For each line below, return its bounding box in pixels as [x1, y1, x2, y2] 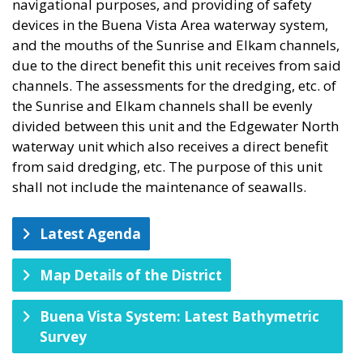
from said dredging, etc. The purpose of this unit [12, 157, 322, 177]
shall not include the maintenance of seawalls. [12, 177, 306, 197]
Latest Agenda [40, 224, 141, 244]
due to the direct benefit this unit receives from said [12, 56, 341, 75]
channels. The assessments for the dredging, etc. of [12, 76, 336, 96]
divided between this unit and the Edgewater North [12, 117, 339, 136]
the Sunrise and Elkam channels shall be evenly [12, 96, 313, 116]
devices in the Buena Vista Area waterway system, [12, 15, 328, 35]
